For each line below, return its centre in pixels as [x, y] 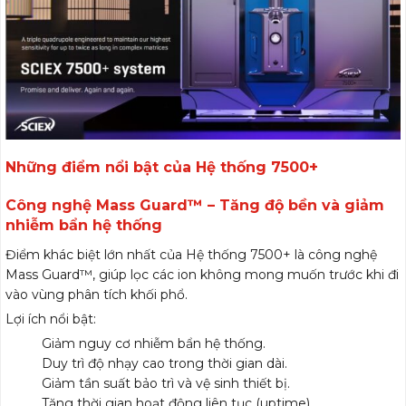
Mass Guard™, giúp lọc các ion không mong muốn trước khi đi [202, 275]
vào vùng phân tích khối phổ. [97, 295]
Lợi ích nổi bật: [51, 319]
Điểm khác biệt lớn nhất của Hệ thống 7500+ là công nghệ [191, 255]
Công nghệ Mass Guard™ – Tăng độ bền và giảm [195, 206]
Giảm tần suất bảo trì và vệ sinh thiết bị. [166, 384]
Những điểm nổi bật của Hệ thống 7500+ [162, 168]
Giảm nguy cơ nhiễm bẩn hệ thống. [154, 344]
